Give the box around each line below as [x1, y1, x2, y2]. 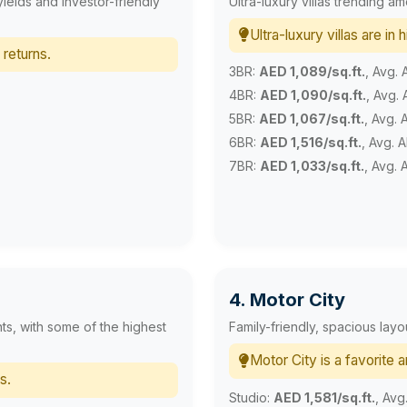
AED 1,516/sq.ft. [260, 134, 362, 151]
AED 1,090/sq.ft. [260, 87, 366, 104]
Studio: [229, 389, 273, 405]
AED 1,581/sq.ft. [273, 389, 375, 405]
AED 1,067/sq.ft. [259, 111, 364, 127]
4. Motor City [229, 289, 345, 312]
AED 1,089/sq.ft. [259, 64, 365, 80]
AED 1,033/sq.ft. [260, 158, 364, 174]
